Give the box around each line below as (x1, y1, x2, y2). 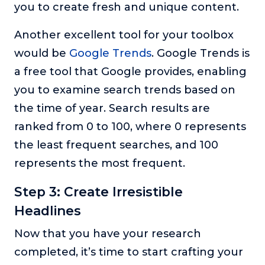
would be (14, 47, 69, 60)
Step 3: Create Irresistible (14, 184, 183, 200)
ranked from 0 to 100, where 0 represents (14, 120, 246, 134)
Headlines (14, 203, 81, 219)
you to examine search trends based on (14, 83, 235, 97)
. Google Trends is (151, 47, 250, 60)
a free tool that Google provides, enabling (14, 65, 247, 79)
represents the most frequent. (14, 157, 188, 170)
